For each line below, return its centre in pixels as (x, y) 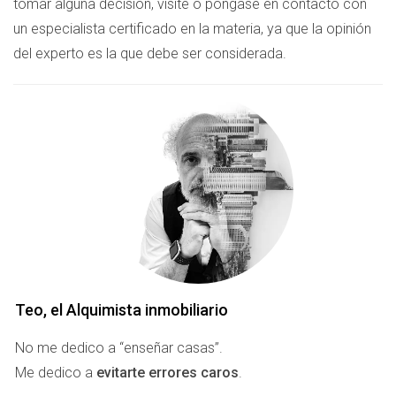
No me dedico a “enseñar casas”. (119, 348)
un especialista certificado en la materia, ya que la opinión (192, 29)
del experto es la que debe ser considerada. (150, 53)
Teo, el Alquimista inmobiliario (122, 310)
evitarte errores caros (168, 373)
